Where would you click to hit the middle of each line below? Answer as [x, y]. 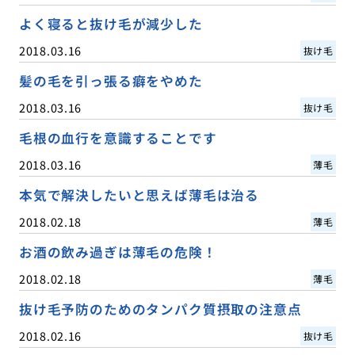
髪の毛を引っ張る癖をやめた [111, 80]
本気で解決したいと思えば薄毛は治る [139, 195]
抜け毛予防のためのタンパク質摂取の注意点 [160, 309]
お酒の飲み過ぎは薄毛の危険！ [118, 252]
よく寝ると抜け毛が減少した [111, 23]
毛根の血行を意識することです [118, 137]
